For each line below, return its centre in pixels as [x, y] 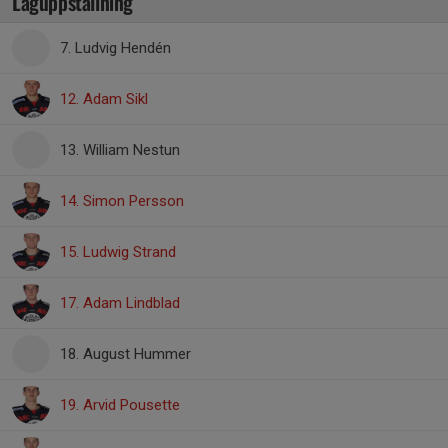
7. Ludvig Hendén [115, 48]
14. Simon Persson [122, 201]
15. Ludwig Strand [118, 252]
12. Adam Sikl [104, 99]
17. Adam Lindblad [120, 303]
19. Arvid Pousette [120, 405]
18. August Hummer [125, 354]
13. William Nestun [120, 150]
